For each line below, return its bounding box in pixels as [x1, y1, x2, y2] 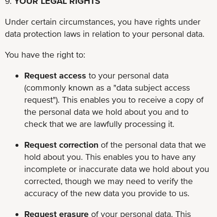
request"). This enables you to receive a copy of [24, 94, 203, 105]
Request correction [24, 139, 101, 150]
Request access [24, 70, 89, 80]
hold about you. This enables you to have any [24, 151, 196, 162]
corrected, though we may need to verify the [24, 175, 193, 186]
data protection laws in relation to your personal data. [5, 28, 204, 39]
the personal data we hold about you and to [24, 106, 188, 117]
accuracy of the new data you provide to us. [24, 187, 189, 198]
